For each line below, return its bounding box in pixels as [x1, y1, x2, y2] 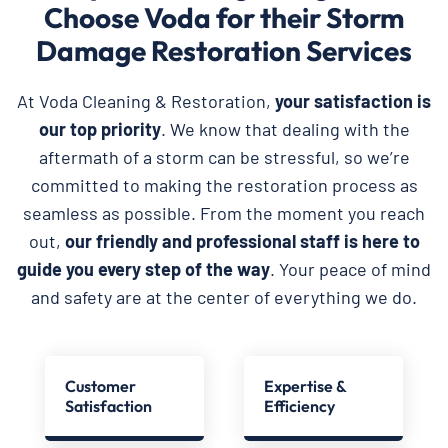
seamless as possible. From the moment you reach [23, 201, 425, 224]
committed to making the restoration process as [30, 173, 418, 196]
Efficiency [263, 395, 335, 416]
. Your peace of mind [270, 257, 431, 280]
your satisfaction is [275, 89, 431, 112]
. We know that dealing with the [160, 117, 410, 140]
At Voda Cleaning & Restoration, [17, 89, 275, 112]
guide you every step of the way [17, 257, 270, 280]
